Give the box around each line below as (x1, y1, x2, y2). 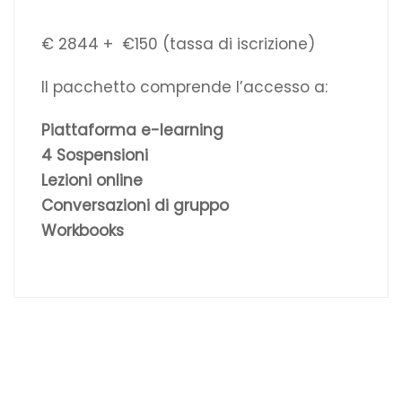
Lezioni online (41, 170, 143, 192)
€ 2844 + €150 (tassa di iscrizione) (41, 33, 315, 56)
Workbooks (41, 220, 124, 242)
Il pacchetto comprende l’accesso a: (41, 76, 328, 99)
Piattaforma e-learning (41, 119, 223, 142)
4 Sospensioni (41, 144, 148, 167)
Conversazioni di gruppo (41, 195, 229, 217)
